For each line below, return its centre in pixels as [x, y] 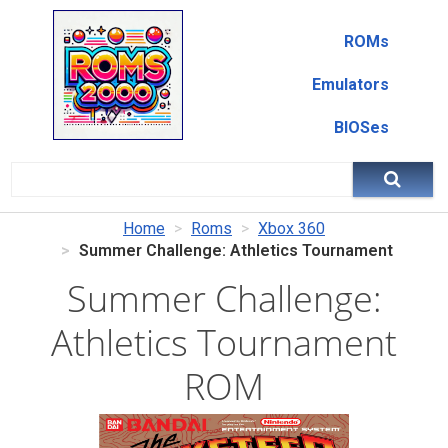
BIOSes [361, 127]
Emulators [350, 84]
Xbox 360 [291, 228]
